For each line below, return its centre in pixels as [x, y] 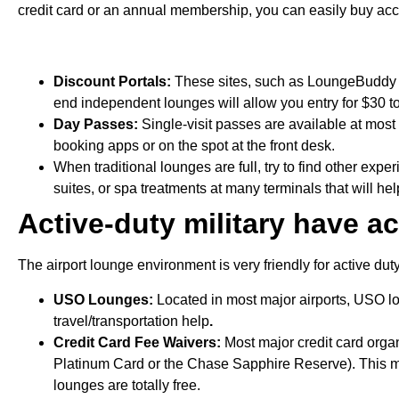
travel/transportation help [131, 321]
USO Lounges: [103, 299]
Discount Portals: [114, 82]
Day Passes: [96, 125]
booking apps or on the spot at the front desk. [194, 146]
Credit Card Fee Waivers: [137, 342]
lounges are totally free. [127, 385]
